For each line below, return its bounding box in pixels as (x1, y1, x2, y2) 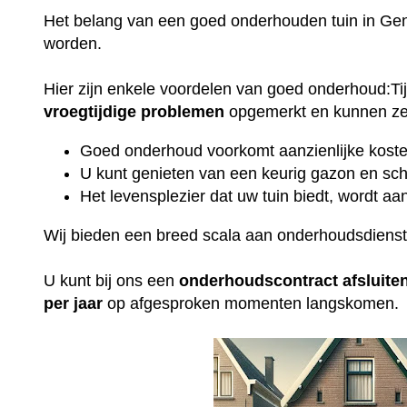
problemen (141, 103, 225, 122)
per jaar (44, 294, 104, 313)
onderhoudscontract (179, 272, 339, 291)
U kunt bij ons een (44, 272, 180, 291)
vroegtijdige (44, 103, 137, 122)
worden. (44, 35, 107, 54)
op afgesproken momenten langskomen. (103, 294, 400, 313)
